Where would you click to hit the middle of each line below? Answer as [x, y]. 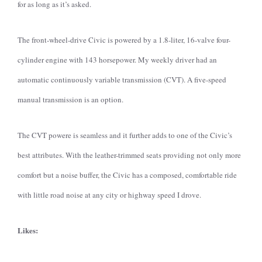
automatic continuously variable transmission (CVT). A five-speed [122, 80]
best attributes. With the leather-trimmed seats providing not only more [129, 155]
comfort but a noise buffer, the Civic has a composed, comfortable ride [127, 175]
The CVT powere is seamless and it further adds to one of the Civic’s [125, 135]
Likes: [28, 230]
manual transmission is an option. [70, 99]
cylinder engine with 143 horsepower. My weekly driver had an [117, 60]
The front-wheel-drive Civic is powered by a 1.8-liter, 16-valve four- [124, 40]
